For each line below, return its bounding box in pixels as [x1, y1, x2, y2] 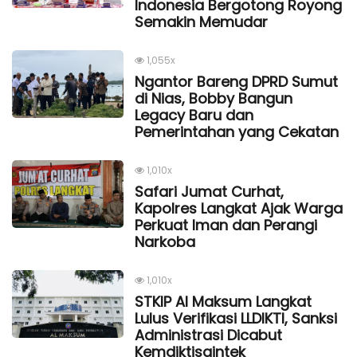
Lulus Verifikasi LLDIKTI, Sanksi [135, 308, 337, 328]
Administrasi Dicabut [135, 324, 282, 345]
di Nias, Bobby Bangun [135, 88, 292, 108]
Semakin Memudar [135, 11, 268, 32]
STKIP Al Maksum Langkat [135, 291, 312, 312]
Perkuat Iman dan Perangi [135, 214, 317, 235]
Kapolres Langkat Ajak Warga [135, 198, 343, 218]
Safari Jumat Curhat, [135, 181, 284, 202]
